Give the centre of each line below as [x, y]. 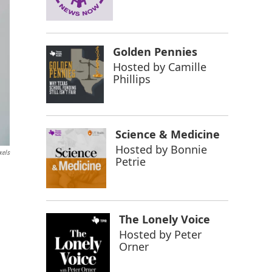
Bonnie [189, 149]
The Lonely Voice [164, 219]
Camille [187, 67]
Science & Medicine [168, 134]
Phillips [131, 79]
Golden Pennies [155, 52]
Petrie [131, 161]
